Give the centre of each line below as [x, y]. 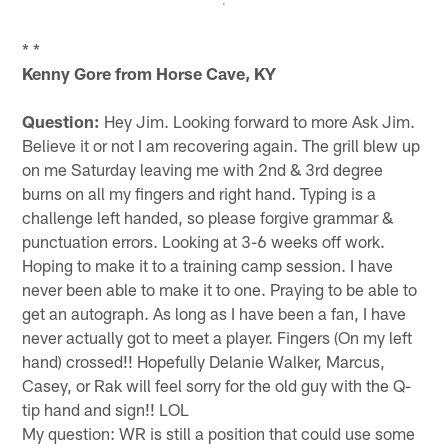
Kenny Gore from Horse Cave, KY [149, 72]
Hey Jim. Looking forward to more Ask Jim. [258, 120]
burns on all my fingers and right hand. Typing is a [199, 192]
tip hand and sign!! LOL [106, 408]
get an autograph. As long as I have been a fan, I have [214, 312]
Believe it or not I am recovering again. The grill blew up [221, 144]
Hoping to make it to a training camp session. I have [208, 264]
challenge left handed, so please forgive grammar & [208, 216]
